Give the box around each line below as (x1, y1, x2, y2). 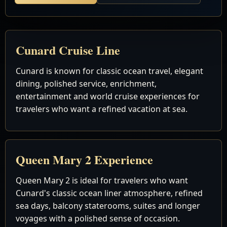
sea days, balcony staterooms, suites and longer (16, 200, 200, 211)
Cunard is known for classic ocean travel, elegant (16, 65, 203, 77)
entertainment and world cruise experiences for (16, 91, 200, 102)
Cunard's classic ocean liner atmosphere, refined (16, 187, 203, 199)
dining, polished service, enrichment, (16, 78, 157, 89)
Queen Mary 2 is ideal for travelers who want (16, 175, 188, 186)
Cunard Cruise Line (16, 41, 120, 59)
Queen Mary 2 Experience (16, 150, 153, 168)
